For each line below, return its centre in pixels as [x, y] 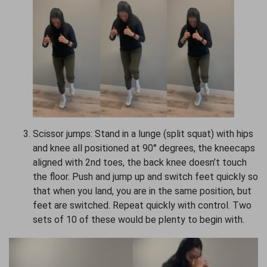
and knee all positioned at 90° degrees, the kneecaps [144, 148]
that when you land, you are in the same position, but [142, 191]
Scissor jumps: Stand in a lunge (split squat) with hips [143, 133]
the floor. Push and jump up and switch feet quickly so [145, 176]
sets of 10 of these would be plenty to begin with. [139, 219]
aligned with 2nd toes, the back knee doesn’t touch [140, 162]
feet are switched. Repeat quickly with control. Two [142, 205]
